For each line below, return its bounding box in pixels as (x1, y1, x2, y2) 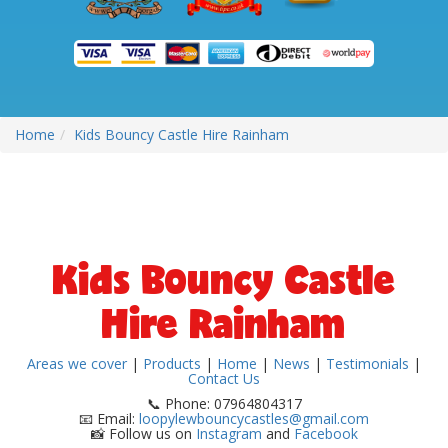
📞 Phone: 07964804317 (146, 394, 302, 414)
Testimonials (326, 354, 409, 374)
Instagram (195, 424, 262, 444)
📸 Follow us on (90, 424, 196, 444)
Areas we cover (27, 354, 127, 374)
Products (143, 354, 201, 374)
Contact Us (188, 369, 260, 389)
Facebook (293, 424, 358, 444)
